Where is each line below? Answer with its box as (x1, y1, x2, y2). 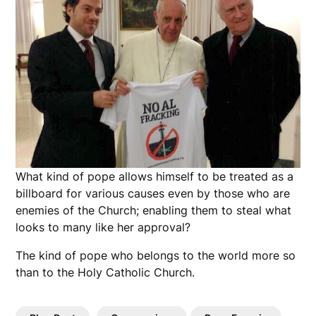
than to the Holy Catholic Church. (16, 265, 195, 279)
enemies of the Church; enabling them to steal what (16, 202, 292, 217)
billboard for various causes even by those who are (16, 186, 291, 200)
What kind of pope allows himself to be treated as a (16, 169, 294, 183)
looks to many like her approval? (16, 219, 191, 234)
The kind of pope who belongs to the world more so (16, 248, 296, 262)
